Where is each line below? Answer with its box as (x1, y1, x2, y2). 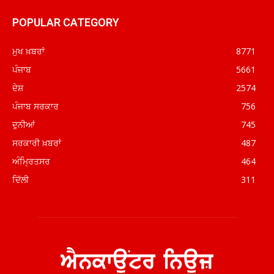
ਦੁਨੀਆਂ (12, 118, 35, 130)
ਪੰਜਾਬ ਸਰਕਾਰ (12, 100, 59, 112)
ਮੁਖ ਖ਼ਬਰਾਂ (12, 45, 45, 57)
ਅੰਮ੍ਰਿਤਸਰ (12, 155, 50, 167)
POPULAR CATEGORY (12, 15, 119, 29)
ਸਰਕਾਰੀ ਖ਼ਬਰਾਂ (12, 136, 61, 149)
